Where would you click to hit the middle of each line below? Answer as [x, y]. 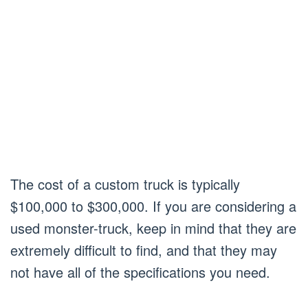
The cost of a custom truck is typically [125, 184]
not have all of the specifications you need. [140, 272]
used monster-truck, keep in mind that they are [153, 228]
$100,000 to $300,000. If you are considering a [153, 206]
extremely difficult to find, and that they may [144, 250]
